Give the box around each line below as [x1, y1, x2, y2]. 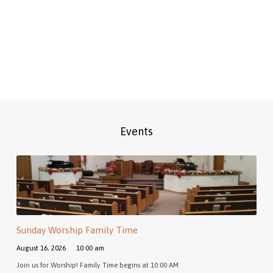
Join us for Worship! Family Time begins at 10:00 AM [16, 260, 179, 269]
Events [119, 124, 153, 138]
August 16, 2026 [16, 243, 66, 252]
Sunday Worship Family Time [16, 225, 138, 236]
